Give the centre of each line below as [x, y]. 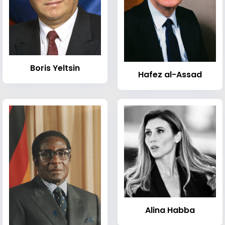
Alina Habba [170, 210]
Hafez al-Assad [170, 75]
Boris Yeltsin [55, 68]
